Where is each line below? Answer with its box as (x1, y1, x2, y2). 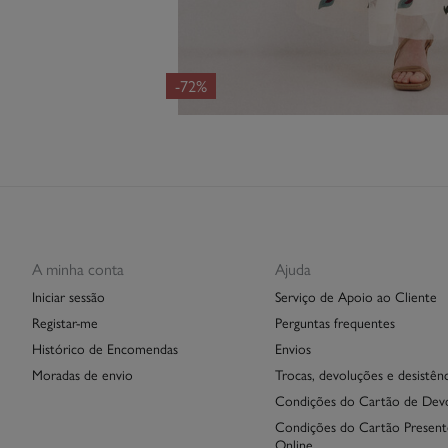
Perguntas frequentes (274, 312, 395, 333)
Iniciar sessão (32, 286, 105, 307)
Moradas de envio (32, 364, 133, 385)
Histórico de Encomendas (32, 338, 178, 359)
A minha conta (32, 257, 124, 281)
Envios (274, 338, 311, 359)
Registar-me (32, 312, 98, 333)
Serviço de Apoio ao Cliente (274, 286, 437, 307)
